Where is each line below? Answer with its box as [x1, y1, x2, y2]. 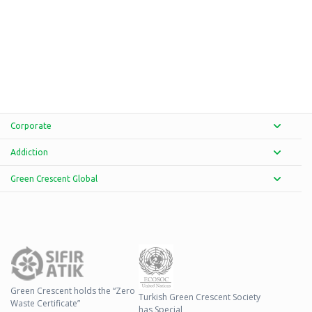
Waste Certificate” [10, 297, 80, 310]
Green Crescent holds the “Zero [10, 285, 135, 297]
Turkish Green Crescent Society [139, 291, 260, 304]
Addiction [10, 148, 48, 157]
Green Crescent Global [10, 174, 97, 184]
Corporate [10, 121, 52, 131]
